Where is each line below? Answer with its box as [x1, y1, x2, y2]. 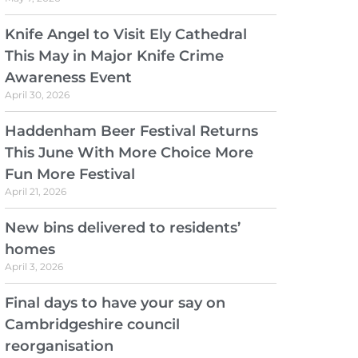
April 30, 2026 [4, 89, 70, 101]
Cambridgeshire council [4, 316, 180, 334]
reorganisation [4, 337, 113, 356]
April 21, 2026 [4, 185, 66, 198]
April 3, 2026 [4, 261, 63, 273]
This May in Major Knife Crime [4, 47, 224, 66]
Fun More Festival [4, 165, 135, 184]
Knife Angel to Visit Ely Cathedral [4, 26, 247, 44]
